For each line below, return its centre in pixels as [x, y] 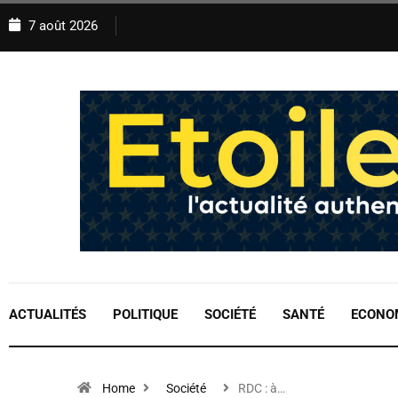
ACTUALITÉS [48, 315]
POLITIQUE [145, 315]
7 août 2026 [61, 26]
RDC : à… [262, 389]
